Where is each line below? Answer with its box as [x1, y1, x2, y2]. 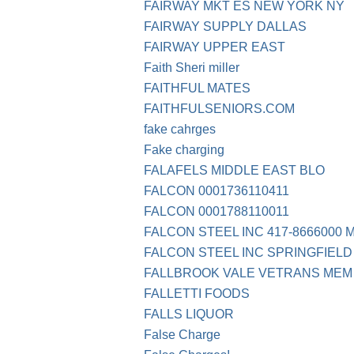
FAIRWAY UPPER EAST [144, 40, 285, 55]
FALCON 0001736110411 [144, 184, 289, 198]
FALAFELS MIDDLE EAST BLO [144, 164, 325, 178]
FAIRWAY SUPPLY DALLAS [144, 20, 307, 34]
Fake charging [144, 143, 224, 157]
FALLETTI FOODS [144, 287, 250, 301]
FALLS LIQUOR [144, 307, 234, 322]
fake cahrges [144, 122, 216, 137]
